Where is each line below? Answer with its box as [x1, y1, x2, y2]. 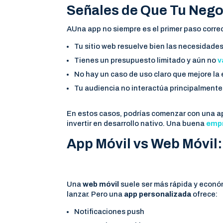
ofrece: [191, 190, 218, 199]
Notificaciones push [74, 207, 145, 216]
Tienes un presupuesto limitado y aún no [74, 56, 218, 65]
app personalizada [124, 190, 192, 199]
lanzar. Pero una [67, 190, 124, 199]
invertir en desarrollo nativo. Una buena [67, 119, 207, 128]
